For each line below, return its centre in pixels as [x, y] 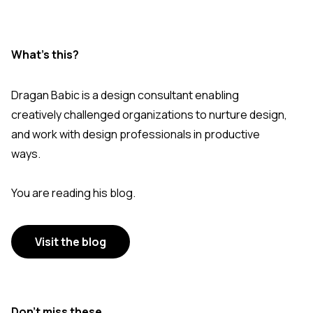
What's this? [45, 55]
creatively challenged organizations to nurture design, [149, 115]
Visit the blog [71, 242]
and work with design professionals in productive [136, 134]
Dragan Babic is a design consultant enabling [125, 95]
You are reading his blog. [73, 193]
